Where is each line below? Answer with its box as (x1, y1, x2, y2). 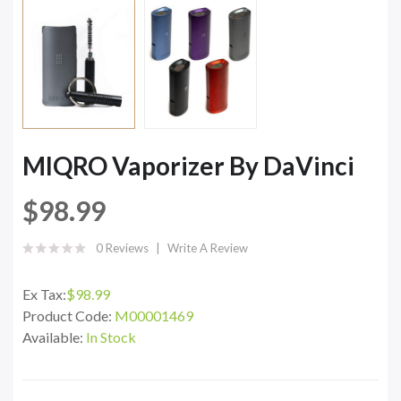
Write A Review (167, 240, 248, 255)
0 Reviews (96, 240, 149, 255)
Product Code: (22, 306, 115, 324)
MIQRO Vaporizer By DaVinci (22, 149, 354, 181)
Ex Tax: (22, 285, 66, 303)
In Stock (86, 328, 136, 346)
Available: (22, 328, 86, 346)
